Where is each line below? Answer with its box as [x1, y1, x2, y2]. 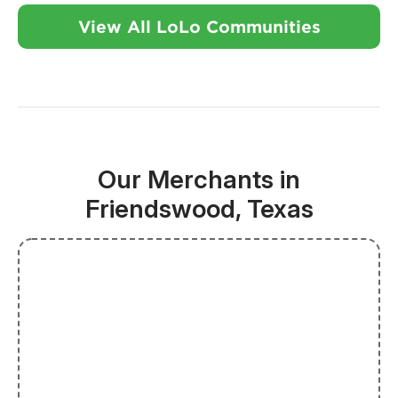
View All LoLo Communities [77, 17, 321, 37]
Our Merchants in [98, 164, 300, 195]
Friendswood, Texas [84, 194, 314, 225]
